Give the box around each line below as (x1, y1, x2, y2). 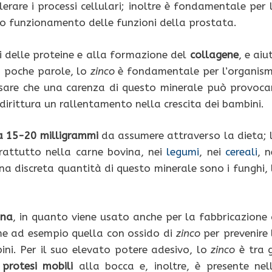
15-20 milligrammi (6, 129, 98, 142)
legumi (166, 146, 200, 158)
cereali (225, 146, 257, 158)
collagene (189, 48, 239, 61)
